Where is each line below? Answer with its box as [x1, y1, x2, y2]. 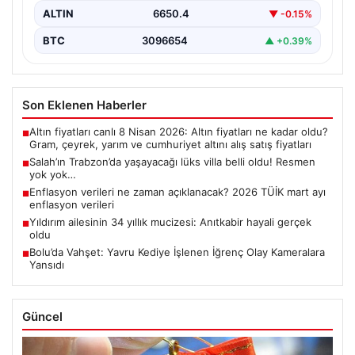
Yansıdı [29, 258, 64, 272]
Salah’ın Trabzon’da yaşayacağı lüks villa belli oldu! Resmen [29, 155, 315, 169]
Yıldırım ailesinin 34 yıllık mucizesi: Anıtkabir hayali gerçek [29, 216, 311, 229]
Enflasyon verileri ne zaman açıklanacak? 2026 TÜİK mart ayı [29, 185, 326, 199]
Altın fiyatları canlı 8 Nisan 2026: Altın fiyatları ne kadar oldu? [29, 125, 328, 139]
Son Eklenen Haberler [22, 97, 147, 113]
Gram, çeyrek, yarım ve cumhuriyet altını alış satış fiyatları [29, 138, 311, 151]
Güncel [22, 309, 63, 325]
